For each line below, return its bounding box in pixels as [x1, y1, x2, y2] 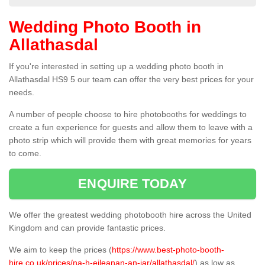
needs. [9, 88, 34, 98]
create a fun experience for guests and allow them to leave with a [9, 122, 253, 132]
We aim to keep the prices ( [9, 245, 112, 255]
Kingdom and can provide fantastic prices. [9, 223, 168, 233]
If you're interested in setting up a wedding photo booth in [9, 62, 224, 72]
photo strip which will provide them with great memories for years [9, 135, 251, 146]
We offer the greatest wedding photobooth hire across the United [9, 210, 251, 220]
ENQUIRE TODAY [78, 176, 187, 192]
